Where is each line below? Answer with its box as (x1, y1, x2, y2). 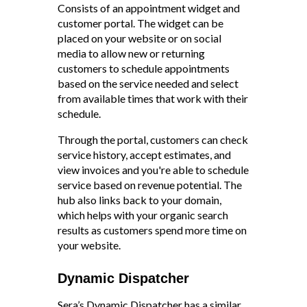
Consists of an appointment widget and (58, 1, 240, 14)
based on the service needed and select (58, 77, 238, 90)
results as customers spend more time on (58, 223, 247, 236)
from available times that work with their (58, 92, 248, 105)
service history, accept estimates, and (58, 148, 231, 161)
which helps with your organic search (58, 208, 228, 221)
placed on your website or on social (58, 32, 221, 45)
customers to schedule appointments (58, 62, 230, 75)
